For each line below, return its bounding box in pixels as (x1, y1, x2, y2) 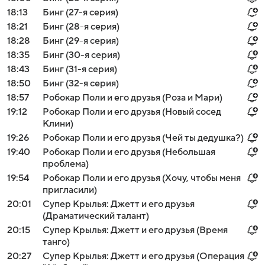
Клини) (43, 118, 73, 129)
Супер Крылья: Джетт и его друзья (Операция (43, 251, 244, 261)
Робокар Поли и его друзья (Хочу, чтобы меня (43, 173, 241, 183)
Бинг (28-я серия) (43, 21, 119, 32)
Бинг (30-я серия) (43, 50, 120, 60)
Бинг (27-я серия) (43, 7, 118, 18)
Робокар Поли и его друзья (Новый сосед (43, 106, 221, 117)
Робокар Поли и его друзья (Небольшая (43, 147, 215, 157)
